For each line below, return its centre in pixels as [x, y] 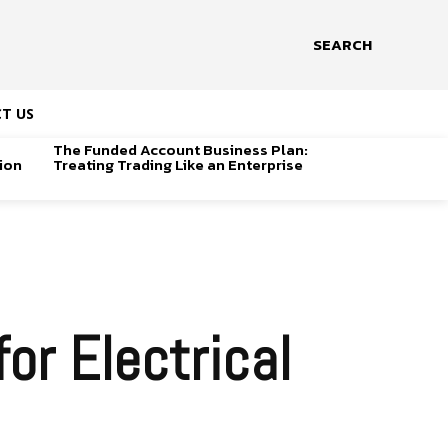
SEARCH [342, 44]
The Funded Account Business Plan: [180, 149]
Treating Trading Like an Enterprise [177, 164]
